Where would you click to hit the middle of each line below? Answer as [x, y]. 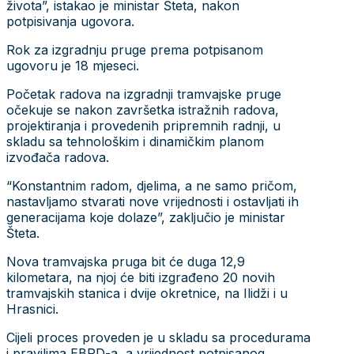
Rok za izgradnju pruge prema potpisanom [135, 49]
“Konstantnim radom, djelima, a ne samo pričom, [152, 185]
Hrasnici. [32, 309]
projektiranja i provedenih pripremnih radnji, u [143, 125]
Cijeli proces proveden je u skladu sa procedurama [158, 337]
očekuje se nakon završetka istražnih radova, [143, 109]
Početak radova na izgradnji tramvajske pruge [144, 94]
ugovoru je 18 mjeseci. [73, 65]
